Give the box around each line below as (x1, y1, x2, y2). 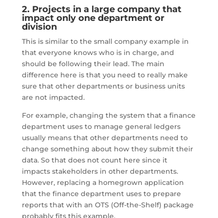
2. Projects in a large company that (21, 3, 182, 15)
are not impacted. (21, 92, 85, 102)
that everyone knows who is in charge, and (21, 48, 174, 57)
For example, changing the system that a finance (21, 110, 196, 120)
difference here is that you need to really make (21, 70, 188, 79)
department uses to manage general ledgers (21, 122, 181, 131)
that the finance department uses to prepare (21, 189, 181, 198)
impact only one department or (21, 12, 164, 23)
